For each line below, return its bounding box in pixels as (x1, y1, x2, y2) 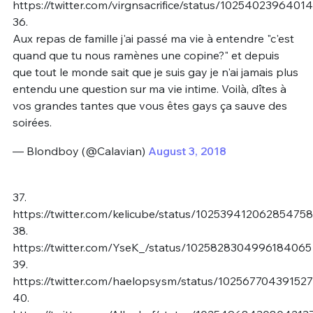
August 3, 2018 (147, 144, 226, 159)
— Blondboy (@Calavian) (12, 144, 148, 159)
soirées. (12, 115, 52, 129)
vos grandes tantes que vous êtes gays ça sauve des (12, 98, 287, 112)
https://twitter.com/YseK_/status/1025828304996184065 (12, 240, 312, 254)
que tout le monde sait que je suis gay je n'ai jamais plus (12, 64, 298, 79)
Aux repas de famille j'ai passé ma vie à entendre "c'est (12, 31, 294, 45)
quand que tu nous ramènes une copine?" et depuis (12, 48, 279, 62)
